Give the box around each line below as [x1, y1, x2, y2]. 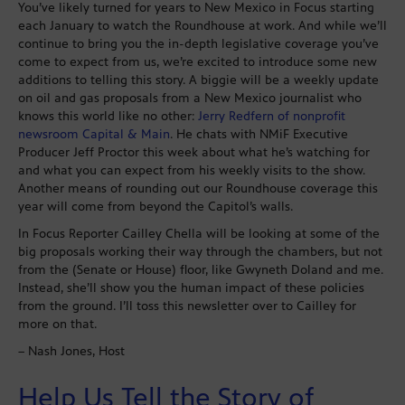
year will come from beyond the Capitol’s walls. [18, 199, 293, 215]
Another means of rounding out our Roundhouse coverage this [18, 181, 378, 197]
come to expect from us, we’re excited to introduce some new [18, 54, 377, 71]
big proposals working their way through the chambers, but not [18, 244, 382, 260]
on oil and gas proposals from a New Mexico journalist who [18, 90, 362, 107]
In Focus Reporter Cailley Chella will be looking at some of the [18, 226, 380, 242]
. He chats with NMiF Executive [170, 127, 348, 143]
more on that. [18, 316, 97, 333]
